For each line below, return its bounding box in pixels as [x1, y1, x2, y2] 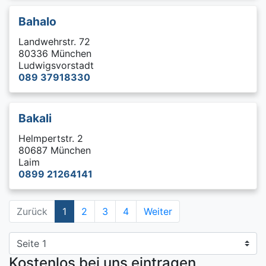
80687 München [18, 144, 91, 156]
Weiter [144, 205, 172, 217]
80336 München [18, 47, 91, 59]
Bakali [18, 110, 52, 125]
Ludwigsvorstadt [18, 59, 94, 71]
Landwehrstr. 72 [18, 35, 90, 47]
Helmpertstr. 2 [18, 132, 83, 144]
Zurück [17, 205, 47, 217]
